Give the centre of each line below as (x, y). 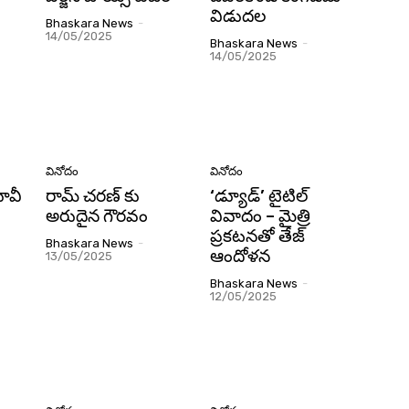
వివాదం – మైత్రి (260, 215)
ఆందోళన (240, 256)
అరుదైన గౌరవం (97, 215)
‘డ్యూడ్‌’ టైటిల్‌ (259, 195)
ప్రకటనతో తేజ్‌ (257, 236)
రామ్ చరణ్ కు (93, 195)
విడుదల (238, 16)
